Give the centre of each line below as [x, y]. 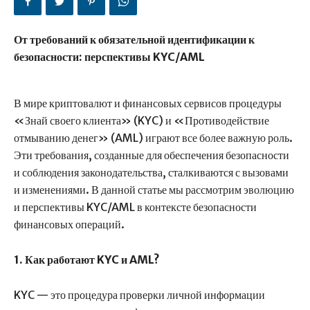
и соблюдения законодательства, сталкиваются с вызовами [151, 173]
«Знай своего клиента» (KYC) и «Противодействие [142, 121]
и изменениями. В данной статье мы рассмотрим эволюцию [154, 190]
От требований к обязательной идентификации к [134, 40]
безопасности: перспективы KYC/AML [109, 57]
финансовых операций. [69, 225]
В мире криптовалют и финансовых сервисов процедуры [148, 103]
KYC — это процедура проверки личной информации [139, 295]
